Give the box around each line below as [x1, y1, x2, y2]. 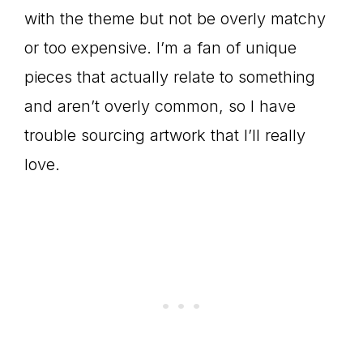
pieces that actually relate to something [24, 67, 315, 87]
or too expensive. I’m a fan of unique [24, 38, 297, 58]
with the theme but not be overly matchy [24, 9, 326, 28]
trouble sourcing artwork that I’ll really [24, 126, 305, 145]
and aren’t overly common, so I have [24, 96, 296, 116]
